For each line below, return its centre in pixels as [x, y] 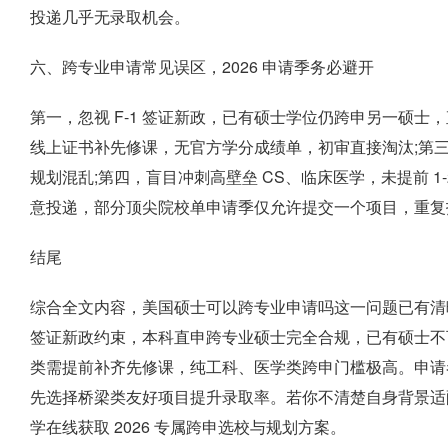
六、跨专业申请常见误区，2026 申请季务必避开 [202, 66]
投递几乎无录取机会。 [110, 16]
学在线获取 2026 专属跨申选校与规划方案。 [188, 426]
